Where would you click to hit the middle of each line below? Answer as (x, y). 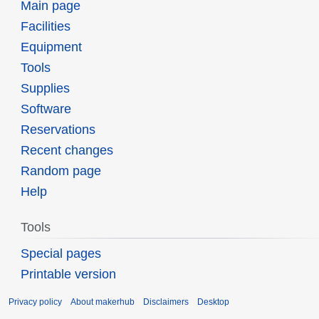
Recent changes (67, 151)
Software (46, 109)
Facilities (45, 27)
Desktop (213, 302)
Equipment (51, 47)
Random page (61, 171)
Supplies (45, 89)
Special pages (61, 254)
